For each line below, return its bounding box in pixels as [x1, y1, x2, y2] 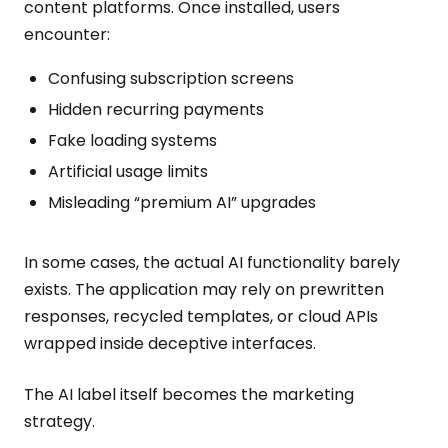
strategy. [24, 410, 95, 433]
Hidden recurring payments [48, 98, 264, 121]
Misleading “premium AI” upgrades [48, 191, 316, 214]
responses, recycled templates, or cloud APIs [24, 305, 378, 328]
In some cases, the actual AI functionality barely [24, 251, 400, 274]
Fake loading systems [48, 129, 217, 152]
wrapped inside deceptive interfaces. [24, 332, 316, 355]
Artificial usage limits [48, 160, 208, 183]
